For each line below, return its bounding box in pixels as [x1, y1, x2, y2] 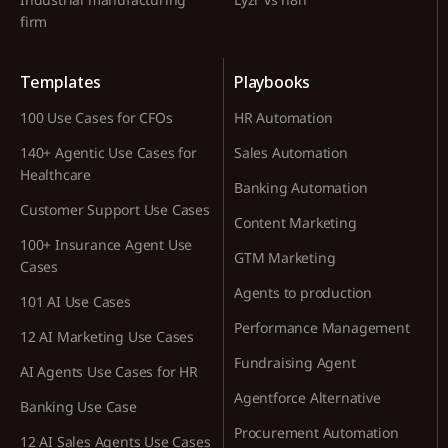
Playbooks [234, 71, 311, 94]
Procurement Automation [234, 423, 399, 443]
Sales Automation [234, 143, 348, 163]
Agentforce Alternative [234, 388, 381, 408]
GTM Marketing [234, 248, 336, 268]
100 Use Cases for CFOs [20, 108, 173, 128]
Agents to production [234, 283, 372, 303]
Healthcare [20, 165, 91, 185]
